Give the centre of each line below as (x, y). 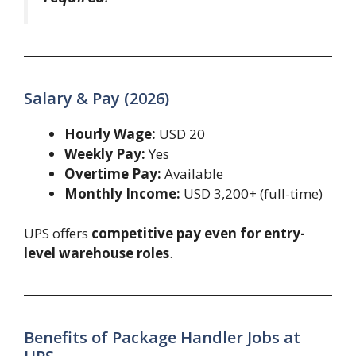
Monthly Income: (122, 193)
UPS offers (58, 234)
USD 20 (180, 133)
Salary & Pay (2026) (97, 98)
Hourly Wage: (110, 133)
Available (192, 173)
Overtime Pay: (113, 173)
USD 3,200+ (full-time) (252, 193)
